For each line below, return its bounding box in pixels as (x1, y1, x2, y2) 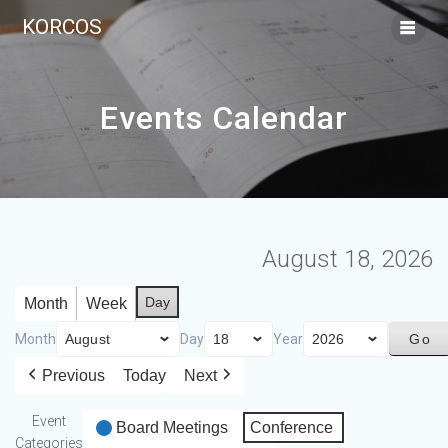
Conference (250, 419, 333, 437)
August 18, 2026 (262, 245, 433, 274)
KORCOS (22, 15, 103, 39)
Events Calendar (100, 98, 348, 137)
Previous (42, 367, 105, 385)
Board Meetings (116, 419, 228, 437)
